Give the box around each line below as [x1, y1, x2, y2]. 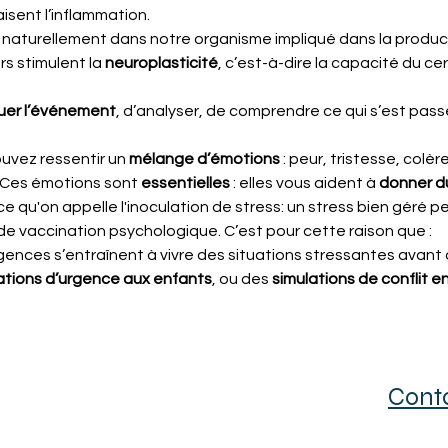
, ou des [212, 271, 272, 287]
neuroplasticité [105, 55, 218, 71]
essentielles [141, 175, 230, 191]
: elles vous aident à [230, 175, 379, 191]
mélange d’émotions [129, 151, 280, 167]
